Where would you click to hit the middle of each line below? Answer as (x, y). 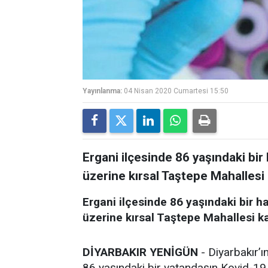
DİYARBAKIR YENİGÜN (140, 252)
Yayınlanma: (102, 91)
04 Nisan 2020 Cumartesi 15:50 (176, 91)
